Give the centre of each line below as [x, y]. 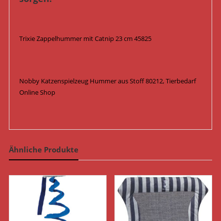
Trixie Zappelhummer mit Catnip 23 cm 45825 [85, 39]
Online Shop [37, 92]
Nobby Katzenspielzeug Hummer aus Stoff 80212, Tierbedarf [107, 81]
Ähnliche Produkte [43, 150]
